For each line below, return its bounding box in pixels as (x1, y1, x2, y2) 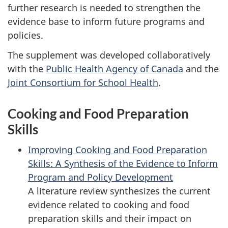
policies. (8, 29, 43, 41)
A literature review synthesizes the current (28, 185, 211, 197)
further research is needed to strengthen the (8, 2, 201, 14)
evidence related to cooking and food (28, 198, 189, 211)
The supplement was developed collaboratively (8, 48, 210, 61)
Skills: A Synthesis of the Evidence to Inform (28, 157, 218, 169)
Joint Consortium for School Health (8, 76, 158, 89)
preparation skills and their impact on (28, 212, 191, 224)
